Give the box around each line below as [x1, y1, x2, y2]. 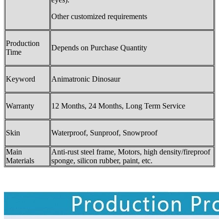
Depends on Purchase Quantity [51, 43, 147, 52]
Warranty [6, 101, 34, 110]
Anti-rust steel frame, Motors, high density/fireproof [51, 147, 210, 156]
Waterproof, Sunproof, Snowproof [51, 128, 157, 137]
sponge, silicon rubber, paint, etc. [51, 156, 153, 165]
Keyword [6, 74, 35, 83]
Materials [6, 156, 34, 165]
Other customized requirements [51, 12, 147, 21]
